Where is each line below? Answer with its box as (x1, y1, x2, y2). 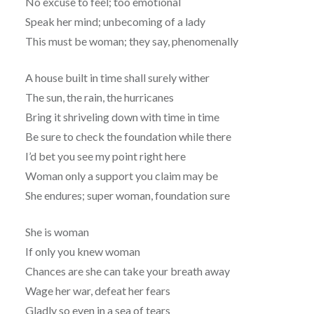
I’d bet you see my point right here (25, 149, 186, 163)
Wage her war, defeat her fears (25, 284, 170, 298)
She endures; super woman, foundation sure (25, 189, 230, 203)
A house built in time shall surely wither (25, 71, 210, 85)
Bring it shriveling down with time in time (25, 110, 219, 124)
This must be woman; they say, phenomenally (25, 34, 238, 48)
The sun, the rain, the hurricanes (25, 90, 174, 104)
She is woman (25, 225, 89, 239)
